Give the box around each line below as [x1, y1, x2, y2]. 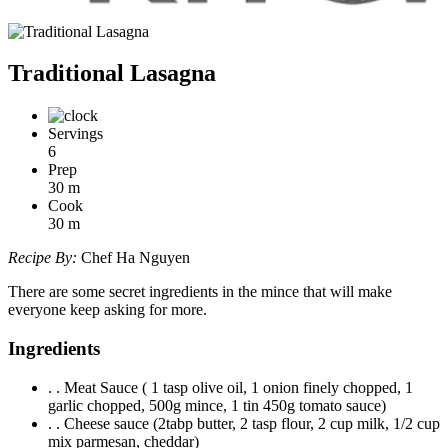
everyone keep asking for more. [8, 301, 207, 319]
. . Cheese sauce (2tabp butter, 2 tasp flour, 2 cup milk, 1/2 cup [48, 414, 440, 432]
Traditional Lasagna [8, 60, 216, 87]
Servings [48, 125, 103, 143]
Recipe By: [8, 249, 81, 267]
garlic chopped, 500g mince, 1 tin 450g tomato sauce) [48, 396, 386, 414]
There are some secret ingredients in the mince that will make [8, 283, 392, 301]
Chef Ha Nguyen [81, 249, 190, 267]
